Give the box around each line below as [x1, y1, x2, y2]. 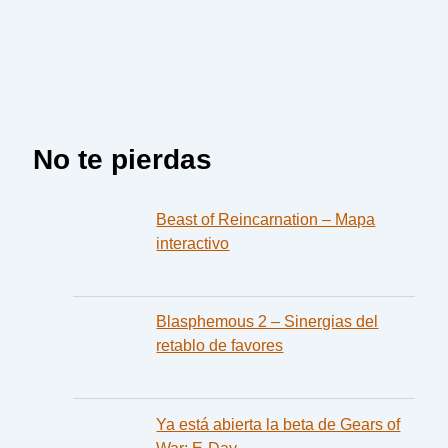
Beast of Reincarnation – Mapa [156, 209, 376, 228]
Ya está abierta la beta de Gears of [156, 414, 401, 433]
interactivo [156, 233, 230, 252]
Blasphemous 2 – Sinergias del [156, 312, 379, 331]
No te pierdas [33, 143, 213, 175]
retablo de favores [156, 336, 284, 355]
